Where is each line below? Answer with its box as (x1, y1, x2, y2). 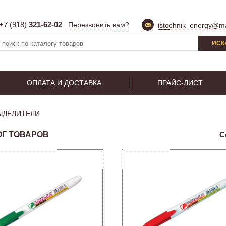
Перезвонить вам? (68, 21, 129, 29)
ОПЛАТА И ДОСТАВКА (27, 79, 101, 87)
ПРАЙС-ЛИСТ (157, 79, 203, 87)
